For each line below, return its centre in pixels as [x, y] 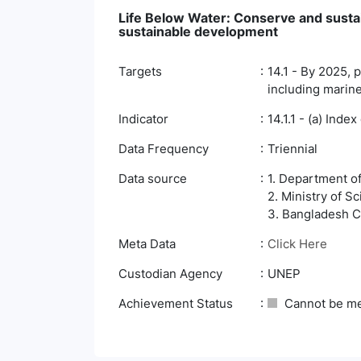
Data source [153, 178]
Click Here [297, 244]
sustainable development [198, 31]
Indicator [143, 119]
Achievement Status [176, 303]
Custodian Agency [170, 274]
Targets [140, 71]
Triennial [293, 149]
